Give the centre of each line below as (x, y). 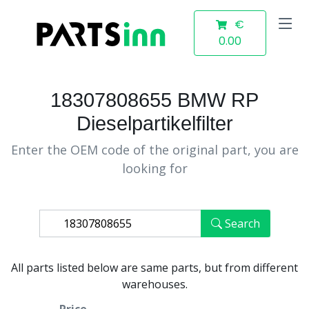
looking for (154, 168)
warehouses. (154, 284)
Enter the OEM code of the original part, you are (154, 150)
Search (242, 223)
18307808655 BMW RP (154, 100)
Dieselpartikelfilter (154, 123)
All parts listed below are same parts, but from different (154, 268)
